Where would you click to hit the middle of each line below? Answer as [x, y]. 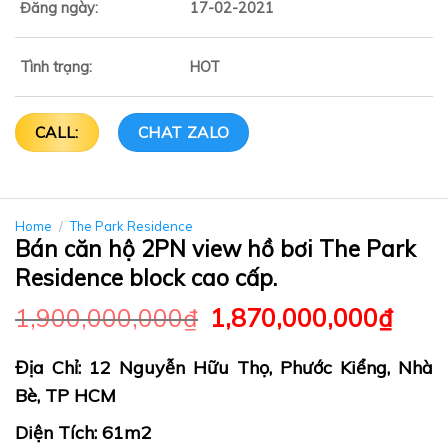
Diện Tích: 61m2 [83, 432]
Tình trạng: [56, 67]
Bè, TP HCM [65, 395]
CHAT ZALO [183, 132]
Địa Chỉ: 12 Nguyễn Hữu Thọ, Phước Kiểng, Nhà [224, 367]
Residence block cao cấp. [146, 277]
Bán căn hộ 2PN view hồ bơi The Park [215, 248]
